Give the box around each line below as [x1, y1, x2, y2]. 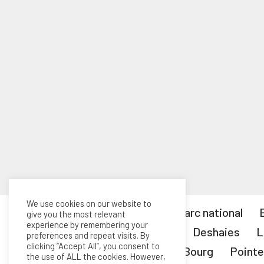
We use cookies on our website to [27, 198, 151, 209]
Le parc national [161, 205, 243, 219]
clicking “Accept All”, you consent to [27, 240, 160, 251]
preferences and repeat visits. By [27, 230, 150, 240]
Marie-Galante [62, 244, 134, 258]
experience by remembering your [27, 219, 148, 230]
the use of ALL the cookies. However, [27, 251, 166, 262]
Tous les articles [62, 205, 145, 219]
